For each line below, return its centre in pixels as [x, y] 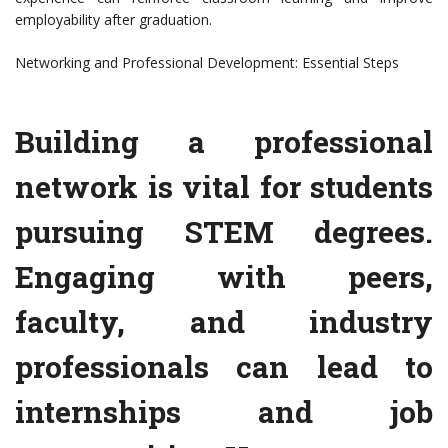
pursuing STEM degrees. [224, 232]
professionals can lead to [224, 367]
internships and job [224, 412]
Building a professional [224, 142]
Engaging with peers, [224, 277]
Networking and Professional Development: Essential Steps [207, 63]
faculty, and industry [224, 322]
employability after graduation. [113, 20]
